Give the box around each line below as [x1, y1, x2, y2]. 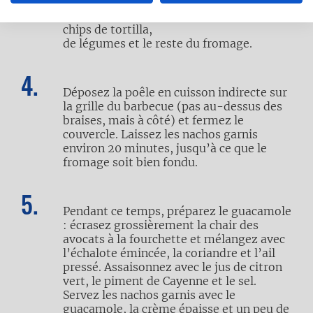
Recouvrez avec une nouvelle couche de [63, 8, 277, 22]
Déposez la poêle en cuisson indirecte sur [63, 85, 287, 99]
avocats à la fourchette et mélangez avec [63, 232, 285, 246]
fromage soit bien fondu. [63, 155, 198, 169]
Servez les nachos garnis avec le [63, 288, 235, 302]
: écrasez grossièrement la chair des [63, 218, 259, 232]
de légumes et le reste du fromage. [63, 36, 252, 50]
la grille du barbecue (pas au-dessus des [63, 99, 282, 113]
